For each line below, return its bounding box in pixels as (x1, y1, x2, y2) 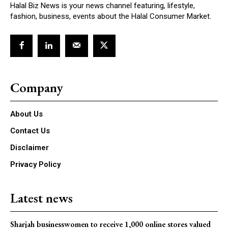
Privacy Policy (10, 160, 61, 169)
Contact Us (10, 126, 50, 136)
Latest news (10, 189, 73, 207)
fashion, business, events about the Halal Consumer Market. (10, 11, 211, 21)
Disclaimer (10, 143, 49, 153)
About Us (10, 109, 43, 119)
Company (10, 79, 63, 97)
